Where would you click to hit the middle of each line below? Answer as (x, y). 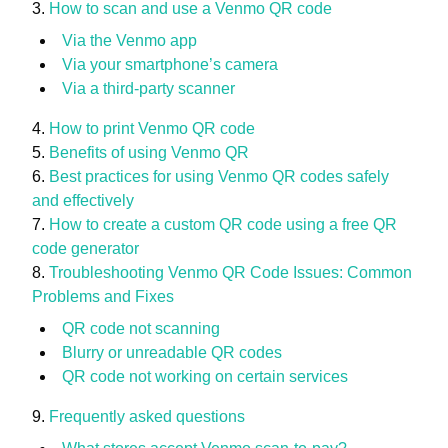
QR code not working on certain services (205, 376)
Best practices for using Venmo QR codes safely (219, 176)
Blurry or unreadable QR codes (172, 352)
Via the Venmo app (129, 40)
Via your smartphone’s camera (170, 64)
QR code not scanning (141, 328)
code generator (85, 248)
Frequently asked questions (147, 416)
